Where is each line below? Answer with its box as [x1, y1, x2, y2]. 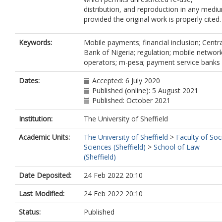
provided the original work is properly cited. [84, 14, 221, 24]
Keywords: [19, 38, 52, 47]
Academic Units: [19, 132, 70, 142]
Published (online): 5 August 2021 [92, 86, 198, 95]
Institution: [19, 114, 53, 123]
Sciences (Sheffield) [84, 142, 146, 152]
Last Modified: [19, 189, 64, 198]
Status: [19, 207, 41, 217]
